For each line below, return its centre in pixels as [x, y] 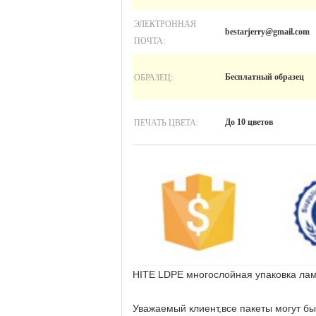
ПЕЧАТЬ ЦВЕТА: [166, 122]
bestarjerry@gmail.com [267, 32]
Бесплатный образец [265, 77]
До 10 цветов [249, 122]
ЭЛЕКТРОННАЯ [165, 23]
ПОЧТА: [150, 40]
